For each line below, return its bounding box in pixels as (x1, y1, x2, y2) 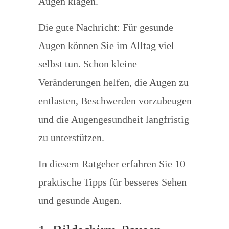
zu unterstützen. (38, 132, 104, 143)
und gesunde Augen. (38, 195, 122, 206)
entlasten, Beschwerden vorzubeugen (38, 95, 192, 106)
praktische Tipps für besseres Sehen (38, 176, 187, 188)
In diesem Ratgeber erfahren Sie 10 (38, 158, 185, 169)
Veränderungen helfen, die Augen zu (38, 77, 189, 88)
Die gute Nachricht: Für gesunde (38, 21, 173, 33)
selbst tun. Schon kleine (38, 58, 137, 70)
